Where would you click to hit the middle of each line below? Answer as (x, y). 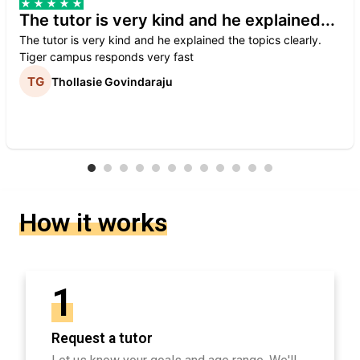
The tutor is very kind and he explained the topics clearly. (170, 40)
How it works (93, 223)
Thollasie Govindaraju (112, 81)
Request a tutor (102, 339)
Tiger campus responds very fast (106, 57)
